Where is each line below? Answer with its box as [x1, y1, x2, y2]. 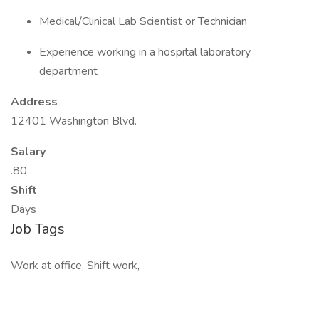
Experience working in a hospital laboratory [39, 44, 251, 60]
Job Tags [11, 219, 65, 239]
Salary [11, 144, 46, 159]
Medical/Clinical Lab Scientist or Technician [39, 14, 247, 29]
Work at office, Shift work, [11, 258, 140, 273]
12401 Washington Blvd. [11, 113, 137, 129]
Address [11, 94, 58, 110]
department [39, 63, 98, 79]
